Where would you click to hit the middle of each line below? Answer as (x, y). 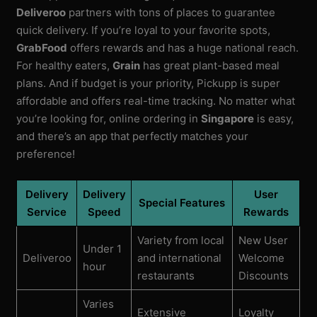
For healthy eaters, (65, 65)
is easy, (274, 118)
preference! (46, 154)
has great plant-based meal (210, 65)
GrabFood (42, 47)
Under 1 (102, 248)
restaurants (166, 275)
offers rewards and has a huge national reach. (183, 47)
